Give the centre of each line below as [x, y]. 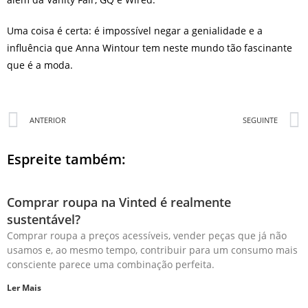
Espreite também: [66, 159]
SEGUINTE [260, 120]
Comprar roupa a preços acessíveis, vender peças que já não [147, 235]
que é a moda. [40, 65]
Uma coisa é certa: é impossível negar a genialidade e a [135, 31]
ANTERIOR [48, 120]
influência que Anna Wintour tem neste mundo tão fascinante [150, 48]
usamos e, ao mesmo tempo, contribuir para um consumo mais [152, 250]
